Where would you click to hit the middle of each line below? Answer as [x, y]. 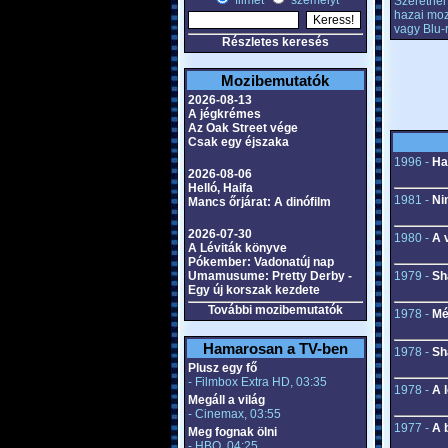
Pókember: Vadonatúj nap [260, 262]
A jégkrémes [224, 114]
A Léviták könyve [237, 248]
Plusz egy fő [222, 368]
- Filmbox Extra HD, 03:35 [257, 382]
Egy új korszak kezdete [253, 290]
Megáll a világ [226, 400]
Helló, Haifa [220, 188]
